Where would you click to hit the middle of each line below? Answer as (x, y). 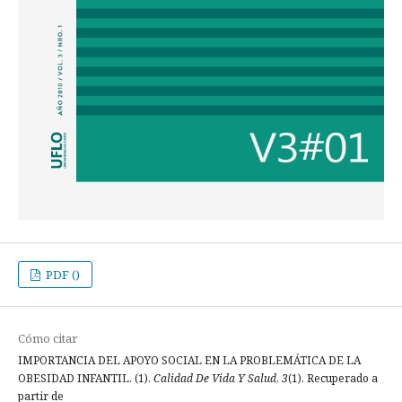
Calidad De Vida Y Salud (215, 379)
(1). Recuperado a (333, 379)
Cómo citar (48, 339)
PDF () (62, 275)
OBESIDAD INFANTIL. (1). (86, 379)
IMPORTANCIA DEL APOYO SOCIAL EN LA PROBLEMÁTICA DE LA (189, 361)
